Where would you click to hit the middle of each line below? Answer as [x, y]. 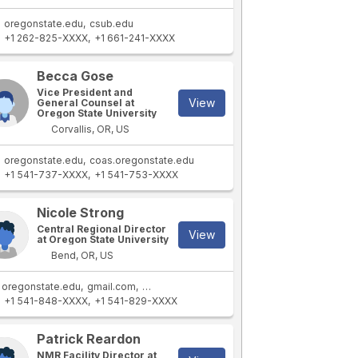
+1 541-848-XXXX [46, 301]
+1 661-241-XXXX [135, 38]
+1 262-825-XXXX [46, 38]
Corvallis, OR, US [89, 129]
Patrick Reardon [89, 339]
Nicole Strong [81, 213]
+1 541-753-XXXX [137, 175]
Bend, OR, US [82, 255]
